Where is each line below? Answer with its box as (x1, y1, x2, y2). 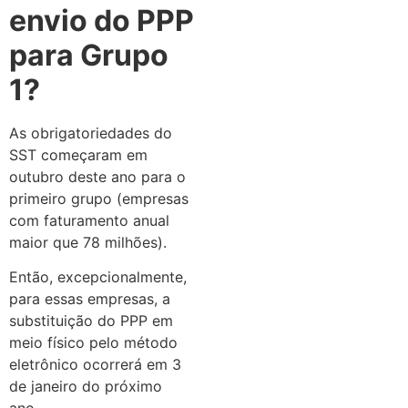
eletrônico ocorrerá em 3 (9, 355, 181, 374)
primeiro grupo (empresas (9, 189, 189, 208)
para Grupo (9, 36, 168, 73)
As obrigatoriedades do (9, 123, 172, 142)
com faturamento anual (9, 210, 169, 229)
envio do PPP (9, 2, 194, 38)
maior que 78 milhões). (9, 232, 180, 251)
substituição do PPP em (9, 311, 173, 331)
